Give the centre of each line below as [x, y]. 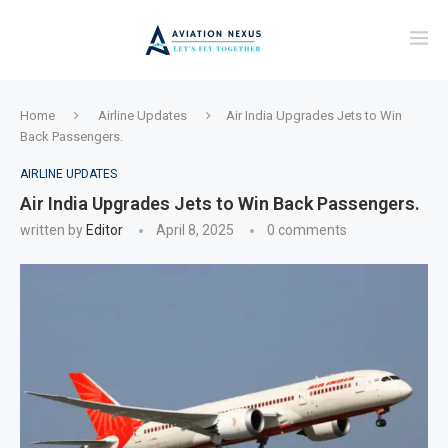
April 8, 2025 [195, 230]
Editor [104, 230]
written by [53, 230]
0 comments [307, 230]
